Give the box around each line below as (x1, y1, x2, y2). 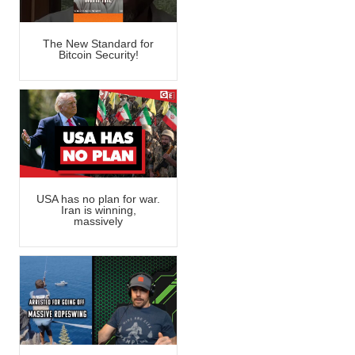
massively (74, 215, 123, 228)
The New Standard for (43, 37, 154, 51)
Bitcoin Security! (58, 48, 139, 62)
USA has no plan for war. (36, 193, 160, 206)
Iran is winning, (60, 204, 136, 217)
